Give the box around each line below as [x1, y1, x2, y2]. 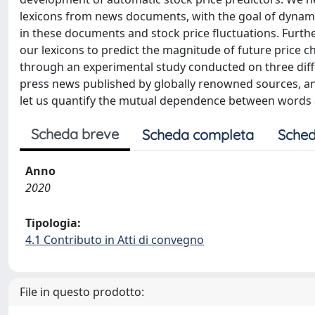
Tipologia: [25, 215, 81, 231]
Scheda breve [31, 125, 119, 143]
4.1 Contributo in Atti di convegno [25, 232, 204, 247]
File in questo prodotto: [20, 284, 144, 300]
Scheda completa [142, 126, 254, 143]
